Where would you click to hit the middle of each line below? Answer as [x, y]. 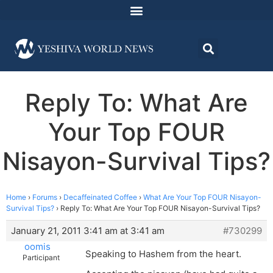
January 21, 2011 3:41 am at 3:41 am [88, 231]
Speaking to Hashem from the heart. [163, 254]
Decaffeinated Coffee [100, 197]
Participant [41, 258]
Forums [45, 197]
